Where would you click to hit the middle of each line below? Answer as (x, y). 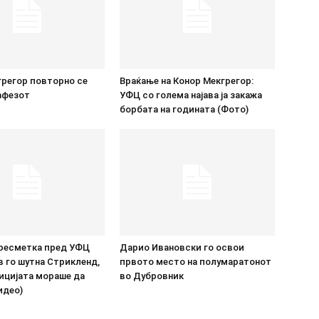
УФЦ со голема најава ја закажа (191, 95)
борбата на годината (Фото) (184, 109)
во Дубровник (152, 276)
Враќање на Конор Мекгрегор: (187, 80)
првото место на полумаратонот (195, 261)
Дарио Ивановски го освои (182, 247)
